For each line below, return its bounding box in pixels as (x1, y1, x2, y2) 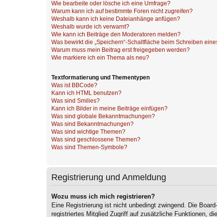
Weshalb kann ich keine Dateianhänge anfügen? (51, 15, 180, 23)
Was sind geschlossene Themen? (51, 136, 140, 143)
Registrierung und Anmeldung (51, 172, 166, 182)
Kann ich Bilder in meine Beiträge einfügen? (51, 105, 168, 112)
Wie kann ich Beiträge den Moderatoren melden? (51, 31, 181, 38)
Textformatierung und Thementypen (51, 74, 150, 81)
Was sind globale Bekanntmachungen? (51, 112, 155, 120)
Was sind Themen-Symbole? (51, 143, 127, 151)
